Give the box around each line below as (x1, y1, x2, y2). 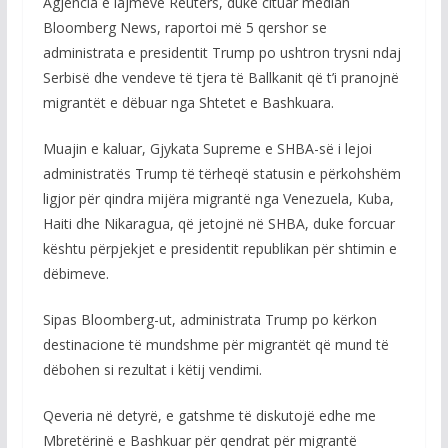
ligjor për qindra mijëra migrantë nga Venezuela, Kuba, (42, 189, 394, 208)
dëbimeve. (42, 264, 109, 283)
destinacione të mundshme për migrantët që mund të (42, 335, 389, 354)
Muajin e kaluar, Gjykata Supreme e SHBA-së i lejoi (42, 139, 372, 158)
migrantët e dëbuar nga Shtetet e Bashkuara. (42, 93, 334, 112)
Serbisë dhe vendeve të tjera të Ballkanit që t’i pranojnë (42, 68, 399, 87)
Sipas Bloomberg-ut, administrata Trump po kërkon (42, 310, 377, 329)
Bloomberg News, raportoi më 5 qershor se (42, 18, 327, 37)
